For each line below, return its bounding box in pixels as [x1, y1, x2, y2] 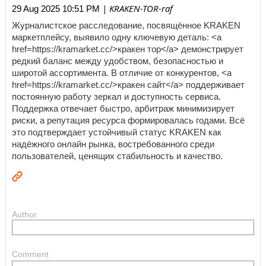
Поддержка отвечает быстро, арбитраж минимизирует [12, 103, 235, 113]
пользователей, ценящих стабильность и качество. [12, 151, 223, 161]
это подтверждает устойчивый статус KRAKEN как [12, 127, 221, 137]
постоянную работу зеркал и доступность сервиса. [12, 91, 221, 102]
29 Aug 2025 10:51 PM [12, 4, 100, 14]
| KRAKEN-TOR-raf [100, 2, 173, 15]
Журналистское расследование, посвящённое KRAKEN [12, 20, 240, 30]
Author [12, 210, 37, 220]
